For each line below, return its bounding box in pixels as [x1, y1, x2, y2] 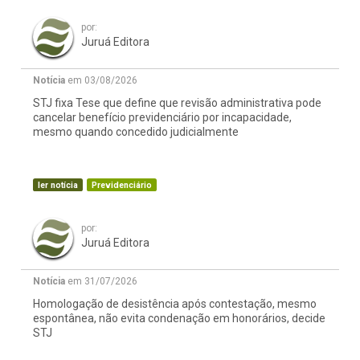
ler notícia [38, 180, 78, 191]
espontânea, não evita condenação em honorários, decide [33, 312, 325, 325]
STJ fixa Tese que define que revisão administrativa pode [33, 96, 321, 110]
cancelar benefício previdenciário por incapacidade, [33, 111, 292, 125]
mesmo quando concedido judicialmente [33, 125, 239, 139]
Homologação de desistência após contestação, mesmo [33, 297, 317, 311]
